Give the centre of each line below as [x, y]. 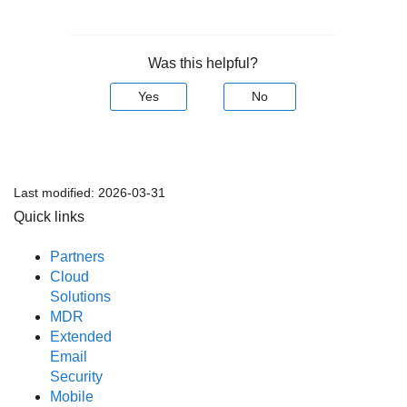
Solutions [80, 296]
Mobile [72, 396]
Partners [77, 256]
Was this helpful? [203, 63]
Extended [81, 336]
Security [76, 376]
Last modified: [56, 192]
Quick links [49, 216]
